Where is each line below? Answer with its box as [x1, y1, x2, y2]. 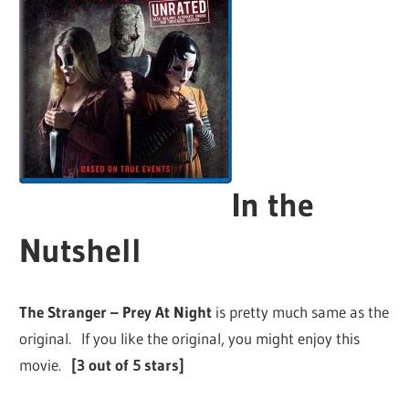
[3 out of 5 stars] [71, 355, 185, 375]
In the [232, 184, 315, 226]
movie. [19, 355, 72, 375]
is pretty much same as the [212, 302, 390, 322]
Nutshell [19, 230, 142, 272]
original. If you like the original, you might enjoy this [19, 329, 361, 349]
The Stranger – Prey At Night [19, 302, 213, 322]
